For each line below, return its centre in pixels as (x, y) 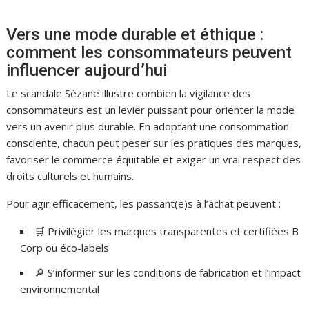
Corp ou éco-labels (65, 247)
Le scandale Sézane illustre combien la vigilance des (129, 93)
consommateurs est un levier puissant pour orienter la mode (151, 109)
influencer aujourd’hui (87, 70)
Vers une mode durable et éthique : (135, 34)
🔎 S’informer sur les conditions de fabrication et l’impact (168, 272)
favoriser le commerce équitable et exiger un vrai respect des (154, 159)
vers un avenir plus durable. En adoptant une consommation (148, 126)
